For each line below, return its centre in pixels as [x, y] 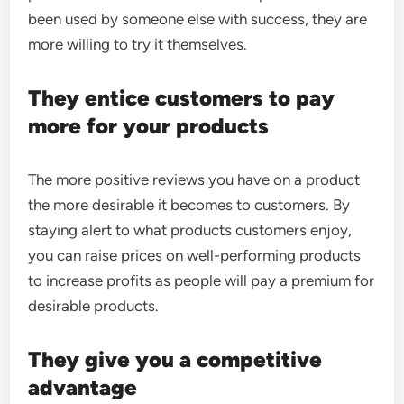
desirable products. [94, 306]
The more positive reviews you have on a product [194, 179]
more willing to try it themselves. [138, 44]
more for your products [149, 126]
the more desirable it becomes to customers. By [189, 205]
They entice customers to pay [182, 98]
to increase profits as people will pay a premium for [202, 280]
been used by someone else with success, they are [198, 19]
